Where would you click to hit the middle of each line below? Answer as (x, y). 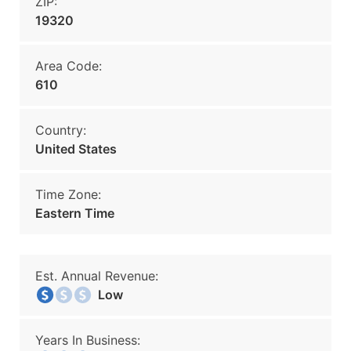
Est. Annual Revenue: (97, 276)
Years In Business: (88, 340)
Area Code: (69, 66)
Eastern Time (75, 213)
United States (76, 149)
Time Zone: (68, 194)
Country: (61, 130)
